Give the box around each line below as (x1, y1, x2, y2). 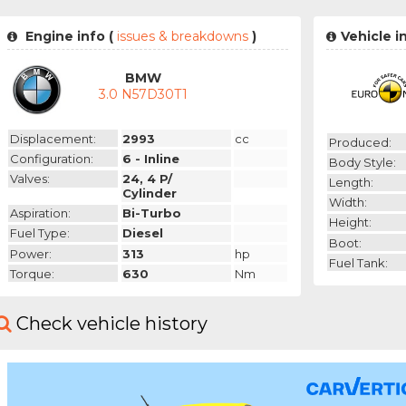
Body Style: (328, 154, 396, 169)
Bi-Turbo (122, 206, 182, 221)
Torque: (9, 266, 54, 281)
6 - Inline (122, 150, 180, 166)
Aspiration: (9, 206, 71, 221)
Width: (328, 195, 367, 210)
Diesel (122, 226, 164, 241)
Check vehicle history (16, 313, 208, 335)
